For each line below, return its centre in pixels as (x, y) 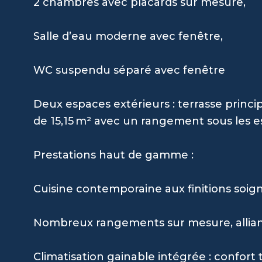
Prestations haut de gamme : (113, 155)
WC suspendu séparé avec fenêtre (129, 70)
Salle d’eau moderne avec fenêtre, (128, 36)
